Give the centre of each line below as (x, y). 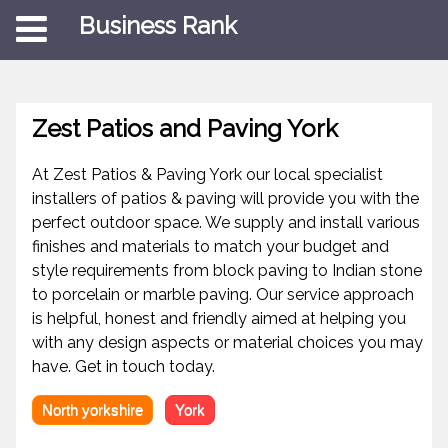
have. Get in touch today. (123, 367)
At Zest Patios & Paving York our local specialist (207, 175)
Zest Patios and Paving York (185, 129)
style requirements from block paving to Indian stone (227, 271)
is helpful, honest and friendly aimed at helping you (219, 319)
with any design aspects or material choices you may (227, 343)
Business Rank (158, 25)
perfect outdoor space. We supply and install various (226, 223)
